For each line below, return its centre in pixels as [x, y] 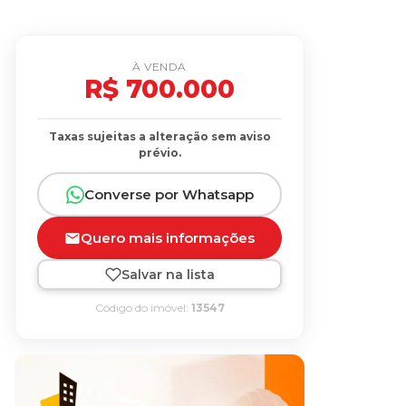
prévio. [159, 153]
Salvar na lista [168, 274]
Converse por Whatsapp [169, 195]
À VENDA [159, 67]
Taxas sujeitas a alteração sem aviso [159, 137]
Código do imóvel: [143, 308]
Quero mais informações [168, 238]
